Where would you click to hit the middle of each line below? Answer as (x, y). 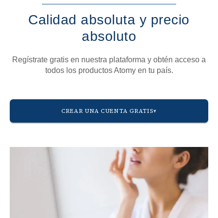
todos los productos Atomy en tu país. (109, 71)
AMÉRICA (37, 162)
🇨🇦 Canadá (44, 198)
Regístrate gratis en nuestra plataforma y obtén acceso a (109, 60)
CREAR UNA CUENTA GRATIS (107, 111)
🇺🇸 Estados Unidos (55, 179)
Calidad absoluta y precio (109, 20)
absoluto (109, 36)
